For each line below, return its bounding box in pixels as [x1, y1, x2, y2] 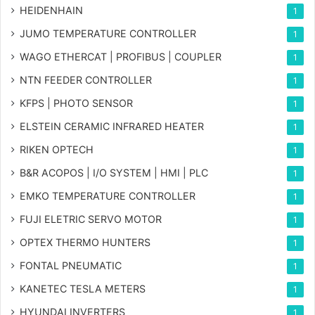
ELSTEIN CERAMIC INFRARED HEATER [20, 120, 204, 133]
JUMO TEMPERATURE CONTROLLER [20, 27, 196, 40]
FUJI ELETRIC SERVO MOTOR [20, 213, 162, 226]
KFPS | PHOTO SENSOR [20, 97, 133, 110]
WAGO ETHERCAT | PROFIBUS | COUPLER [20, 51, 221, 63]
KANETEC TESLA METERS [20, 283, 146, 295]
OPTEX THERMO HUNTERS [20, 236, 150, 249]
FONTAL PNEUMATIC [20, 259, 122, 272]
